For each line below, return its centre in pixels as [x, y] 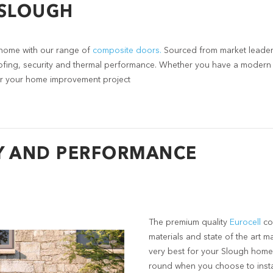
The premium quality [189, 223]
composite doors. [127, 51]
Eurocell [246, 223]
